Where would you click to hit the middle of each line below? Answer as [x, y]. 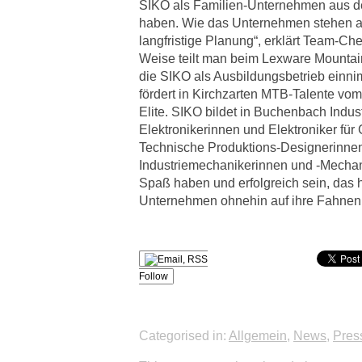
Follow [154, 276]
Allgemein [258, 336]
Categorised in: [184, 336]
